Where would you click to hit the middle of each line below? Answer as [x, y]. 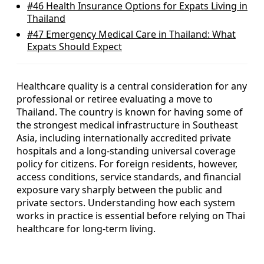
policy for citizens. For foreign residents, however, [127, 164]
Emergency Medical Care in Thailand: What [140, 34]
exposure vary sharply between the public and [119, 190]
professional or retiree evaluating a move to [115, 99]
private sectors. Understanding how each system [126, 203]
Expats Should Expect [75, 47]
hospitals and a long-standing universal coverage [126, 151]
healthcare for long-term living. [86, 229]
